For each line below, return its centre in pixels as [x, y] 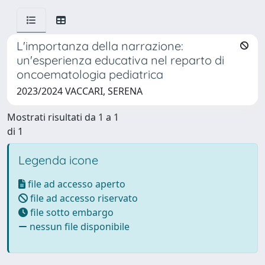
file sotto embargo [71, 212]
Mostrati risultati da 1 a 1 [63, 117]
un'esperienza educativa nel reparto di [120, 60]
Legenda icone [58, 160]
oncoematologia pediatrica [90, 74]
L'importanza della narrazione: [100, 46]
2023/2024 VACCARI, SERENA [80, 91]
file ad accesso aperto [75, 184]
